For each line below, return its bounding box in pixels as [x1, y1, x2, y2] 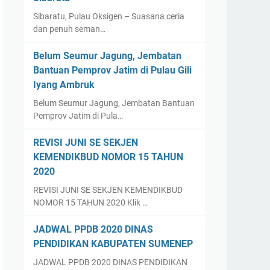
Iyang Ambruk [33, 79, 95, 90]
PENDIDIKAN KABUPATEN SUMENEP [33, 238, 193, 250]
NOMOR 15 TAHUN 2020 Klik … [33, 198, 148, 207]
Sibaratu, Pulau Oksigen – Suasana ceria [33, 11, 184, 21]
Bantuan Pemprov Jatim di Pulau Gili [33, 64, 192, 76]
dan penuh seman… [33, 24, 105, 34]
